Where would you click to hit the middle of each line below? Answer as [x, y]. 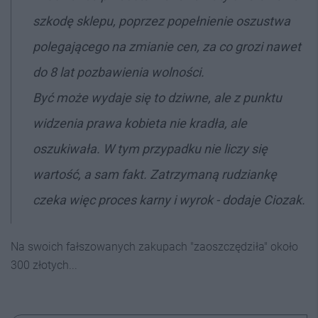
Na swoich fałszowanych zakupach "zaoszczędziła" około [154, 246]
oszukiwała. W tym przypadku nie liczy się [150, 148]
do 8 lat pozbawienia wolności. [119, 72]
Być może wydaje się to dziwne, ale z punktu [157, 97]
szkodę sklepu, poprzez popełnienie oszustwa [161, 21]
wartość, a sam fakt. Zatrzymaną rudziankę [155, 174]
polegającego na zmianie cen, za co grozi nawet [167, 46]
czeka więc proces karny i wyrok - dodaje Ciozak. [169, 199]
